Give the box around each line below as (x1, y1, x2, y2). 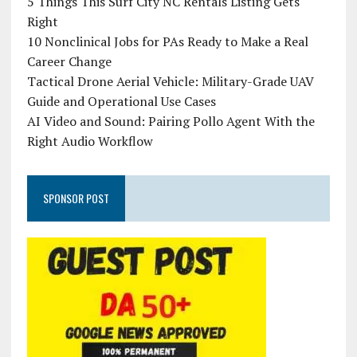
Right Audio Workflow (26, 131, 153, 150)
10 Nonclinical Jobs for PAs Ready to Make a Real (26, 32, 308, 50)
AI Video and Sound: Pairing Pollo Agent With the (26, 112, 315, 130)
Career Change (26, 52, 112, 70)
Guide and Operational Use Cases (26, 92, 216, 110)
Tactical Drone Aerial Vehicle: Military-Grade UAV (26, 72, 314, 90)
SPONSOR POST (42, 189, 109, 206)
